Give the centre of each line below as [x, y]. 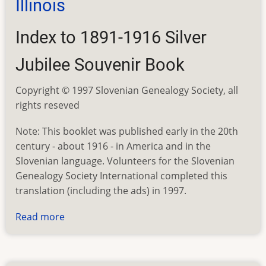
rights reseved [47, 105]
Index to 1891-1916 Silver [111, 37]
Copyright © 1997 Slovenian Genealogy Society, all [127, 90]
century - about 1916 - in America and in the [113, 146]
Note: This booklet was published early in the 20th [127, 131]
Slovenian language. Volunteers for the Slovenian [125, 161]
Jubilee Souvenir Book [100, 64]
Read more [40, 217]
